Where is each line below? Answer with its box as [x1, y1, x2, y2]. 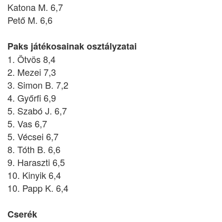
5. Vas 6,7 [7, 117, 47, 130]
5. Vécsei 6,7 [7, 130, 58, 143]
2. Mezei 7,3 [7, 65, 56, 78]
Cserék [7, 208, 37, 221]
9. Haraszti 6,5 [7, 156, 65, 168]
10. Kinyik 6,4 [7, 168, 61, 181]
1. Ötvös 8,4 [7, 53, 55, 65]
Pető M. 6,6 [7, 13, 53, 26]
